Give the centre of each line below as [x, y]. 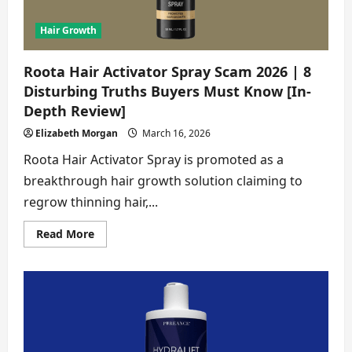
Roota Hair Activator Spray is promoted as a [154, 159]
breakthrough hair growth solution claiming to [163, 180]
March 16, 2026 [175, 133]
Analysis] [118, 17]
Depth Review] [75, 110]
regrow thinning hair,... [91, 202]
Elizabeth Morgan [77, 133]
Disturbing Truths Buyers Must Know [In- [167, 91]
